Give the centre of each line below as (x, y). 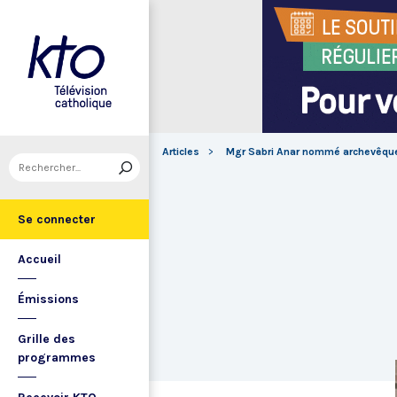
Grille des (47, 339)
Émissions (48, 299)
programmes (57, 358)
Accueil (39, 259)
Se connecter (57, 219)
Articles (181, 152)
